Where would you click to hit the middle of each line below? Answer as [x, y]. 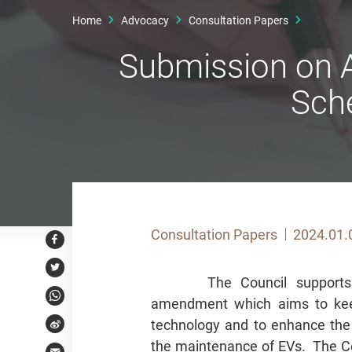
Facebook [76, 246]
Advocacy [145, 20]
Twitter [70, 274]
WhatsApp [77, 301]
